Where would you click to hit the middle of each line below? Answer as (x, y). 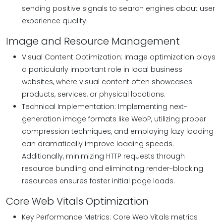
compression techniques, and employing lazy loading (118, 131)
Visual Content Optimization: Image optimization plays (119, 57)
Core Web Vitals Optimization (77, 201)
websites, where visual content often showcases (107, 82)
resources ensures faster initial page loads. (98, 181)
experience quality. (55, 21)
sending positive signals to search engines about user (118, 8)
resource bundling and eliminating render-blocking (112, 168)
